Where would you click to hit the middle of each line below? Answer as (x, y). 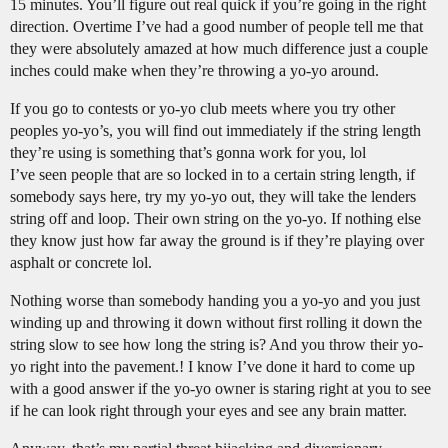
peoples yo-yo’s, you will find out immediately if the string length (215, 131)
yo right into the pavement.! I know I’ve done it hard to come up (212, 367)
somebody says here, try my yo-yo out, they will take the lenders (213, 197)
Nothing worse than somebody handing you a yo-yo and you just (215, 301)
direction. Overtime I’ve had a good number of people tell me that (216, 27)
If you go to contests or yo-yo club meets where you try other (202, 109)
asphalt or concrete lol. (81, 263)
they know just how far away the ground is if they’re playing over (217, 241)
